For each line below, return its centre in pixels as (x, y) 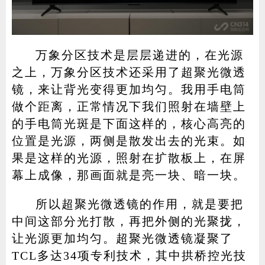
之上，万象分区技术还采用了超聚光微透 (129, 72)
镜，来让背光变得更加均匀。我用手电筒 (129, 89)
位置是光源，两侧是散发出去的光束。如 (129, 140)
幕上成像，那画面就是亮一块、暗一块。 (129, 175)
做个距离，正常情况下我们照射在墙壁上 (129, 106)
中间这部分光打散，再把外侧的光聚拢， (129, 221)
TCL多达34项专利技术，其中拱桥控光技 (129, 255)
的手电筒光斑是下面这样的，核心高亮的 (129, 123)
